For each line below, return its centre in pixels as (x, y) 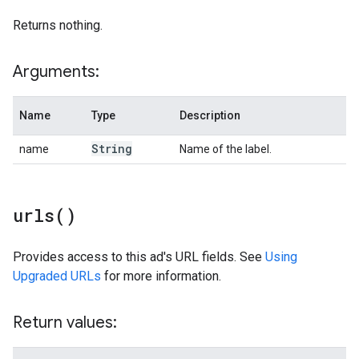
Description (210, 115)
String (112, 149)
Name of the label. (226, 149)
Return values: (65, 323)
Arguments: (56, 72)
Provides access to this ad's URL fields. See (139, 257)
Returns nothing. (58, 25)
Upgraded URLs (57, 276)
